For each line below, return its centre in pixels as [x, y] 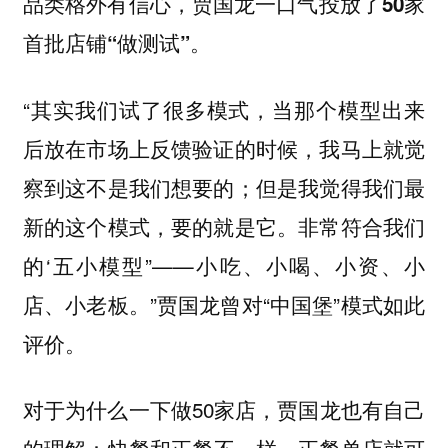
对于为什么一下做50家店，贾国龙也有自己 [224, 409]
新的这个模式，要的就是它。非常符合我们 [224, 225]
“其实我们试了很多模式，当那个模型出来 [224, 108]
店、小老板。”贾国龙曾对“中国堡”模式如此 [224, 303]
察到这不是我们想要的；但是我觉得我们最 [224, 186]
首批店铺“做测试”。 [116, 43]
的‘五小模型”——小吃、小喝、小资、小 [224, 264]
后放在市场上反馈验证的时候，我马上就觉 [224, 147]
